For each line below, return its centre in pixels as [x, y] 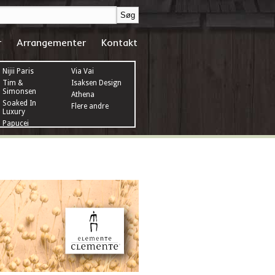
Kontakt [119, 42]
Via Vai [83, 71]
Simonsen [20, 91]
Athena [83, 95]
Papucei [16, 123]
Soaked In [20, 103]
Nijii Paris [18, 71]
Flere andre [90, 106]
